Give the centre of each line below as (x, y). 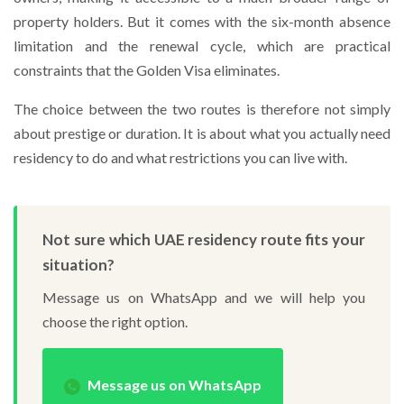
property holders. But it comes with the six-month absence (202, 21)
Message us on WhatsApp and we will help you (204, 297)
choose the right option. (115, 321)
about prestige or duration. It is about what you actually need (202, 133)
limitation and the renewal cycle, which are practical (202, 46)
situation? (78, 265)
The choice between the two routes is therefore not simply (202, 109)
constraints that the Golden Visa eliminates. (147, 70)
